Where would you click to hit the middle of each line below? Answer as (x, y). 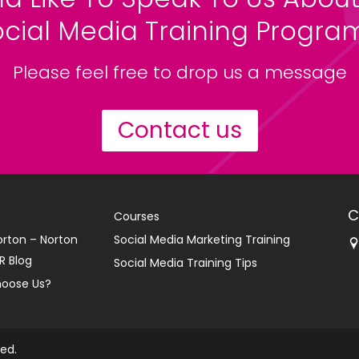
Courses (136, 216)
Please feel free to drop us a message (179, 73)
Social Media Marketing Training (202, 240)
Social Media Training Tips (185, 263)
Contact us (179, 130)
